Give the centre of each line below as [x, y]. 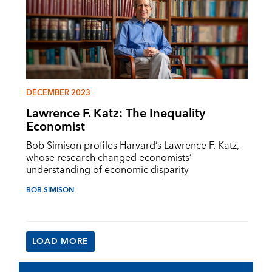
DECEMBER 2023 [58, 93]
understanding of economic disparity [107, 170]
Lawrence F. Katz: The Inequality [115, 114]
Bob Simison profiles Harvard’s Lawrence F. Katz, [132, 146]
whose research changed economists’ [109, 158]
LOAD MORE [60, 242]
